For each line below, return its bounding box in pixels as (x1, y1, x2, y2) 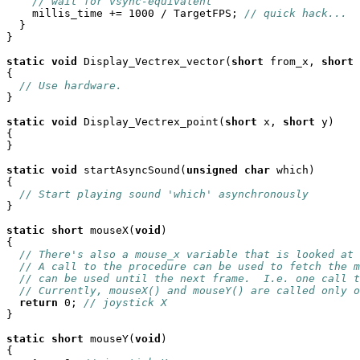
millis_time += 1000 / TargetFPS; (6, 7, 244, 19)
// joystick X (84, 297, 167, 309)
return (19, 297, 58, 309)
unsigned (186, 164, 238, 176)
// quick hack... (244, 7, 347, 19)
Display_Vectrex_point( (77, 116, 225, 128)
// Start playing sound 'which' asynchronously (19, 188, 309, 200)
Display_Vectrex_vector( (77, 55, 231, 67)
